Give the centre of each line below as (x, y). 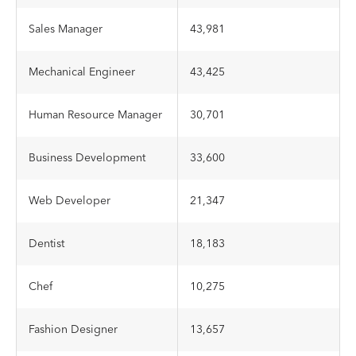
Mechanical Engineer (82, 72)
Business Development (87, 158)
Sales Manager (66, 29)
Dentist (46, 244)
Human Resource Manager (95, 115)
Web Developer (70, 201)
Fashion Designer (73, 330)
